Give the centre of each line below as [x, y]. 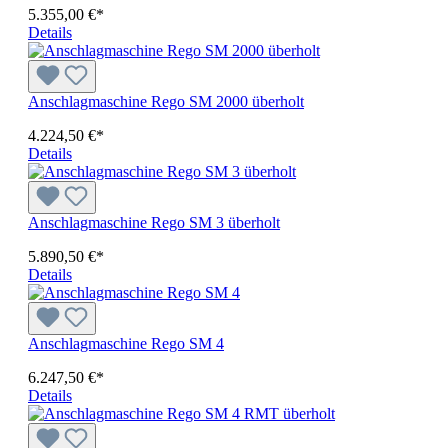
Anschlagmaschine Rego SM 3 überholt [154, 223]
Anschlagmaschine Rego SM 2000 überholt [166, 102]
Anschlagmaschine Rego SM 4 [126, 344]
